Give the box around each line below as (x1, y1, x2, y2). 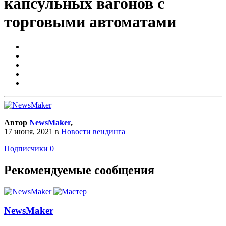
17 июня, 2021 (4, 127, 53, 136)
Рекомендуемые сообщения (4, 163, 154, 177)
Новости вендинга (61, 127, 125, 136)
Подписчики (4, 144, 48, 153)
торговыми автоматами (4, 13, 176, 31)
